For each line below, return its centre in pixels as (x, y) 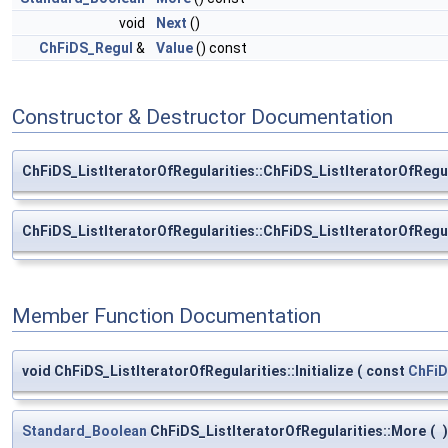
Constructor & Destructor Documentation (202, 117)
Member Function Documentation (166, 316)
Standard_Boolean (84, 430)
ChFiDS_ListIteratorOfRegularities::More (286, 430)
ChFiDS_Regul (86, 48)
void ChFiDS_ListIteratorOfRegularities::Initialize (187, 370)
